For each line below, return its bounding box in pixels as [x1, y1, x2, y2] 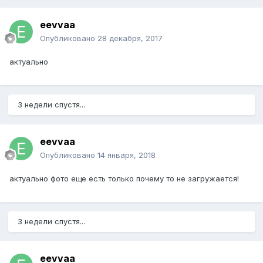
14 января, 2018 [97, 150, 156, 160]
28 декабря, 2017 [97, 33, 163, 43]
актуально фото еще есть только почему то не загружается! [9, 174, 239, 184]
